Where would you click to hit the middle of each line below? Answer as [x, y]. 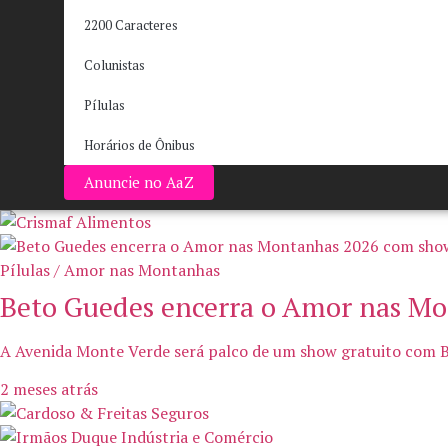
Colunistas [114, 65]
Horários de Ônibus [139, 145]
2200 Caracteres [130, 25]
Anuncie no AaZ [138, 182]
